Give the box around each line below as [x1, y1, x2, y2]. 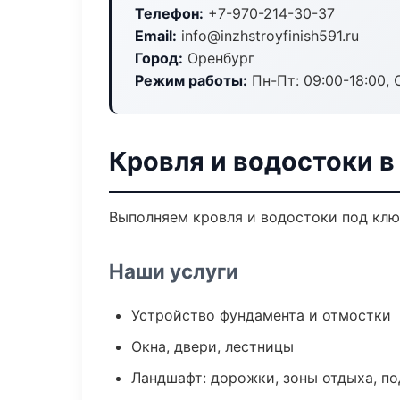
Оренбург [183, 49, 254, 67]
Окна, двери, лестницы [131, 337, 294, 355]
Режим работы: [135, 71, 247, 89]
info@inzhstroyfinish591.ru [177, 27, 359, 45]
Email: [135, 27, 177, 45]
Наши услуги [109, 259, 238, 283]
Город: [135, 49, 183, 67]
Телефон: [135, 4, 204, 22]
